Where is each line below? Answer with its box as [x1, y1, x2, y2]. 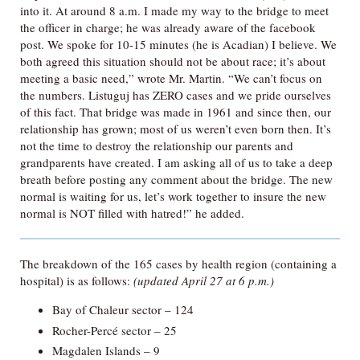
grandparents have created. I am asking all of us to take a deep [20, 154, 333, 170]
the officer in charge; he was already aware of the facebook [20, 19, 316, 35]
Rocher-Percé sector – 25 [52, 321, 177, 338]
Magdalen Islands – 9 [52, 342, 160, 358]
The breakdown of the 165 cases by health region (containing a [20, 256, 337, 272]
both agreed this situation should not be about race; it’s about [20, 53, 325, 69]
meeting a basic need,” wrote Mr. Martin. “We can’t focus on [20, 70, 322, 86]
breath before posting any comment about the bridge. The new [20, 171, 333, 187]
